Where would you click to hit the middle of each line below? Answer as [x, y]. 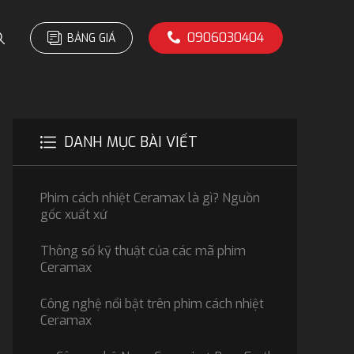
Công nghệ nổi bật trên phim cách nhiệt [152, 304]
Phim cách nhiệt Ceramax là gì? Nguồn [150, 198]
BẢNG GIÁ [91, 38]
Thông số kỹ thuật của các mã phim [143, 251]
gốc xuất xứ [73, 215]
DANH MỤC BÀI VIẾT [131, 142]
